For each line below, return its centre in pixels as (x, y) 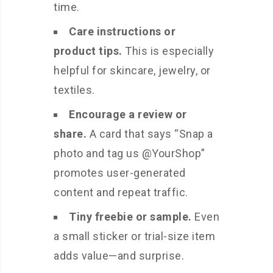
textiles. (74, 90)
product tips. (88, 51)
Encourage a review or (128, 115)
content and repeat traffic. (121, 193)
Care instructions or (122, 32)
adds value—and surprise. (119, 256)
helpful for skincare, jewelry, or (132, 71)
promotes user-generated (120, 173)
